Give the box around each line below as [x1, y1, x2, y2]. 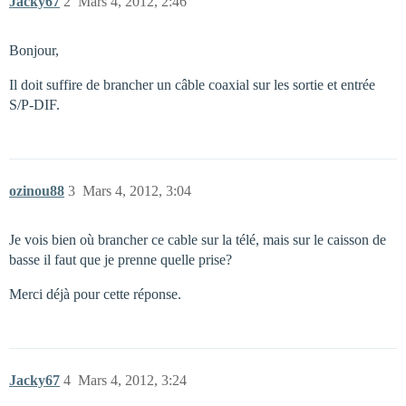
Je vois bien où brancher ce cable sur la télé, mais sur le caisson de [9, 232, 386, 247]
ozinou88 [9, 183, 64, 198]
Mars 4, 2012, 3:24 [78, 372, 187, 388]
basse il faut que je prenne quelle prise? [9, 252, 232, 267]
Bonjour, [9, 43, 59, 58]
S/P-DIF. [9, 97, 60, 112]
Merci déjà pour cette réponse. [9, 286, 181, 302]
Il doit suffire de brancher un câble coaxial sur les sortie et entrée [9, 77, 375, 92]
